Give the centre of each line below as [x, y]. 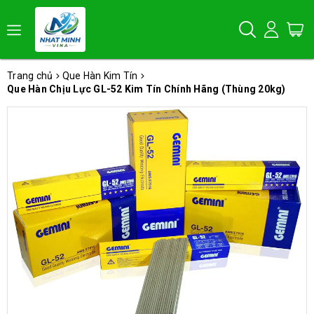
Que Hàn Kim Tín [100, 76]
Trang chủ [30, 76]
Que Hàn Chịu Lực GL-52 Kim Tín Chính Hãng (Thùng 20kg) [146, 89]
